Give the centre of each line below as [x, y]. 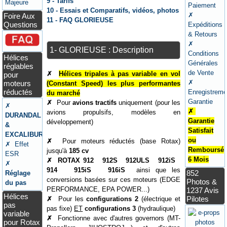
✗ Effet [17, 144]
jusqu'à [58, 150]
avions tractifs [94, 102]
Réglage [18, 173]
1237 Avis [202, 191]
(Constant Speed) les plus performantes [113, 83]
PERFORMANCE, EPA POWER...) [98, 189]
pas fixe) [61, 208]
